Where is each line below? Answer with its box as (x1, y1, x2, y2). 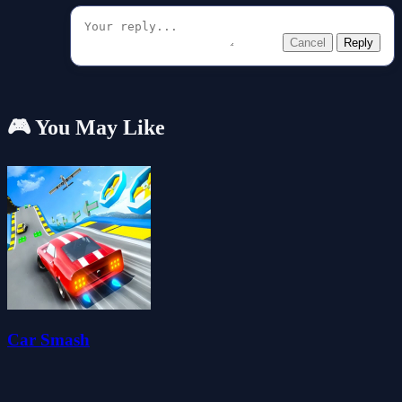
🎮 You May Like (7, 115, 165, 139)
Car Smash (7, 329, 90, 349)
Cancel (290, 35, 326, 49)
